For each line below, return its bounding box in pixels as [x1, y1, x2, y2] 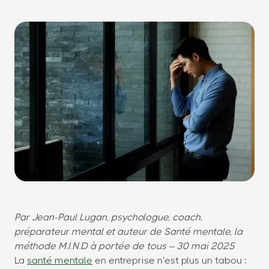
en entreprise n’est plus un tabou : [92, 256, 246, 266]
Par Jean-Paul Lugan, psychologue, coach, [14, 213, 202, 223]
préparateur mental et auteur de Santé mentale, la [14, 227, 243, 237]
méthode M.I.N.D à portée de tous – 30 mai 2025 [14, 241, 235, 252]
